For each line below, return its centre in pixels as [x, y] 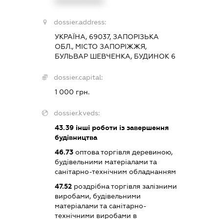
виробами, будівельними [98, 196]
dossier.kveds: [77, 113]
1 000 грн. [72, 92]
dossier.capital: [78, 77]
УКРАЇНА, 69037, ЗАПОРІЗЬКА [107, 36]
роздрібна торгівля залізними [124, 186]
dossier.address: [80, 22]
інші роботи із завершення [121, 127]
